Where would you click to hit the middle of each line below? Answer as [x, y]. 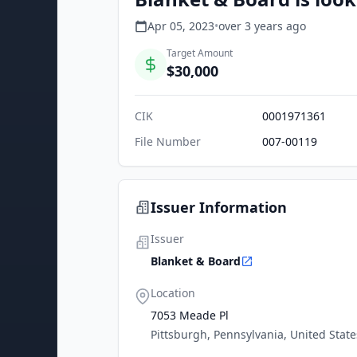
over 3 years [251, 26]
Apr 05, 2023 [181, 26]
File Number [168, 141]
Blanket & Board [196, 261]
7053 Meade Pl [190, 315]
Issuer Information [219, 207]
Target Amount [200, 53]
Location [173, 293]
